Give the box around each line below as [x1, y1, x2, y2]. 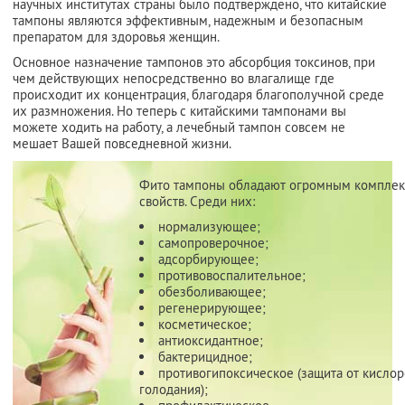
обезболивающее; [158, 282, 266, 300]
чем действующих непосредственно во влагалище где [13, 69, 334, 87]
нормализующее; [158, 217, 260, 235]
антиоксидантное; [158, 331, 263, 349]
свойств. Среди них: [139, 192, 255, 210]
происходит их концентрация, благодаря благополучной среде [13, 85, 384, 103]
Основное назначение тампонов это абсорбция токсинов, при [13, 52, 375, 71]
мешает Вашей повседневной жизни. [13, 134, 231, 152]
